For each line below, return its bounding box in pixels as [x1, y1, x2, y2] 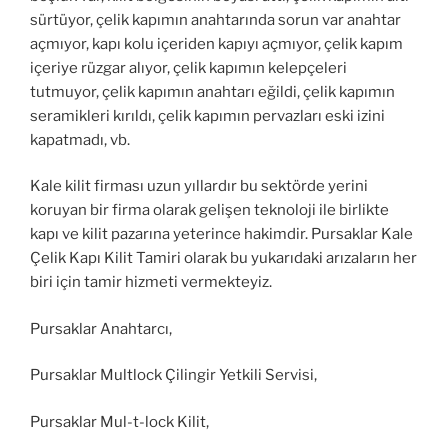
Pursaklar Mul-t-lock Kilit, [30, 412, 209, 431]
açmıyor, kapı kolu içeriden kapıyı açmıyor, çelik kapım [30, 34, 403, 53]
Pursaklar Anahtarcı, [30, 319, 172, 338]
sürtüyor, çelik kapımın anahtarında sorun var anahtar [30, 10, 401, 29]
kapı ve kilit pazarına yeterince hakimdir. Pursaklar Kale [30, 225, 413, 244]
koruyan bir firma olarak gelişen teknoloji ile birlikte [30, 201, 389, 220]
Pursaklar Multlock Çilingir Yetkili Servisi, [30, 366, 317, 385]
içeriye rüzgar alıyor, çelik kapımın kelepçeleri [30, 58, 347, 77]
